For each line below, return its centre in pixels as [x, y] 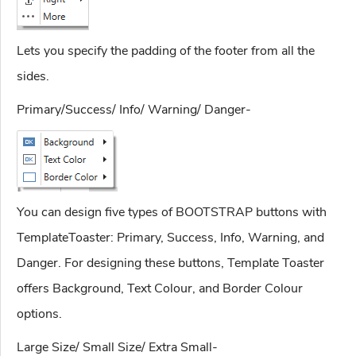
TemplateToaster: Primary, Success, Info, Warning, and [170, 238]
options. [39, 314]
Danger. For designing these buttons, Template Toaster [170, 263]
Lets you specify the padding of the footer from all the [166, 51]
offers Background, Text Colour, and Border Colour [160, 289]
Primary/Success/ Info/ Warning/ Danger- [134, 110]
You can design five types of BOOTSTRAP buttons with [172, 213]
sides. [33, 77]
